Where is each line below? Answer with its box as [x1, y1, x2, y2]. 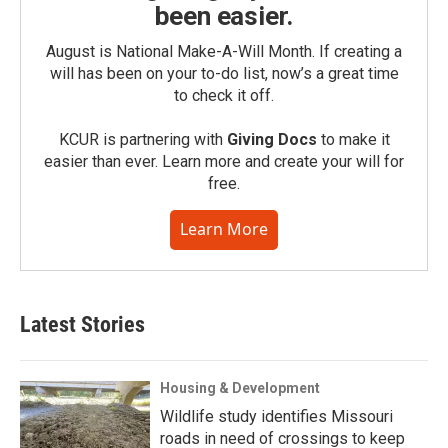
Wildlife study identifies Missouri [160, 407, 393, 427]
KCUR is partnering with [58, 130, 227, 150]
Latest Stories [20, 312, 145, 338]
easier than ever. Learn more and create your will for [44, 152, 404, 172]
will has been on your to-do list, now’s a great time [49, 64, 399, 84]
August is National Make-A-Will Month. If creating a [46, 42, 402, 62]
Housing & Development [160, 380, 320, 397]
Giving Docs [226, 130, 317, 150]
